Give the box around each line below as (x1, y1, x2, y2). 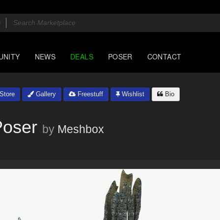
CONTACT (147, 52, 182, 61)
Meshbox (57, 123, 104, 136)
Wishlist (120, 90, 144, 98)
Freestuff (76, 90, 103, 98)
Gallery (34, 90, 56, 98)
